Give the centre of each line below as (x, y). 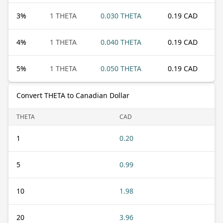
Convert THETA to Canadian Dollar (73, 95)
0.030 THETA (121, 15)
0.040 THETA (121, 42)
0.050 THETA (121, 68)
